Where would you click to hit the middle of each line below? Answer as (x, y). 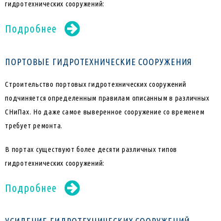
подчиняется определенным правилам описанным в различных (107, 98)
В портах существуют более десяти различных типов (91, 149)
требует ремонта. (34, 126)
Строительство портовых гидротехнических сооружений (96, 84)
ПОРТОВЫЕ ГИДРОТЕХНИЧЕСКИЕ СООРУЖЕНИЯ (99, 62)
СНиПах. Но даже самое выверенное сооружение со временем (105, 112)
